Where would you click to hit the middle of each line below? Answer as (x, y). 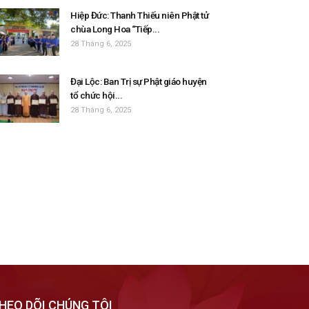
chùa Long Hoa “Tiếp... (115, 29)
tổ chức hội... (96, 95)
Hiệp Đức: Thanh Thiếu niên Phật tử (139, 15)
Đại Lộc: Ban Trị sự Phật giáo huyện (139, 81)
